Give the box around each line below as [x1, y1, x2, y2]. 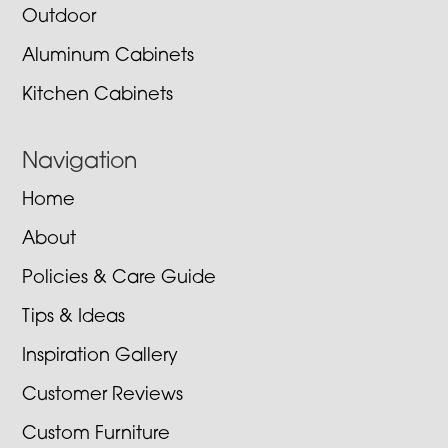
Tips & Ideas [22, 307, 126, 327]
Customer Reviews [22, 385, 184, 405]
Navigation [22, 150, 138, 174]
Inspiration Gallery [22, 346, 179, 366]
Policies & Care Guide [22, 268, 217, 288]
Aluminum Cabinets [22, 46, 195, 66]
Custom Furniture [22, 424, 171, 444]
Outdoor [22, 7, 97, 27]
